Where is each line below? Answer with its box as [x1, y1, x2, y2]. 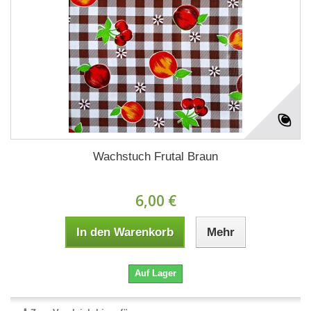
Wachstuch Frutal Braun [93, 149, 218, 163]
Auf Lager [135, 267, 176, 278]
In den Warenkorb [76, 225, 174, 239]
